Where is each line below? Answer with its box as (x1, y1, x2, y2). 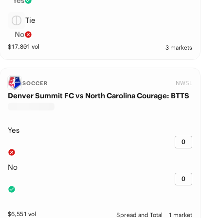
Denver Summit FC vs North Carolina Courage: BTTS (8, 91, 190, 100)
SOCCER (22, 80, 48, 87)
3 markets (165, 44, 193, 51)
